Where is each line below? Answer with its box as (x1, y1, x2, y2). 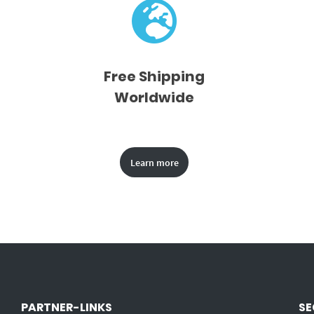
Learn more (130, 156, 179, 169)
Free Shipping (104, 67, 205, 87)
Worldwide (114, 88, 194, 108)
